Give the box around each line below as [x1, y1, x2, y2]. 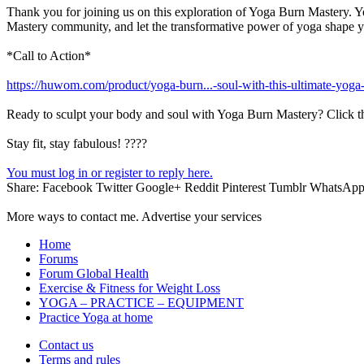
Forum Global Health [39, 266, 149, 280]
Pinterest [222, 180, 266, 194]
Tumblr [269, 180, 306, 194]
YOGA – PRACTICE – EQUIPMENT [39, 295, 244, 310]
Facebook [42, 180, 93, 194]
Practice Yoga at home [39, 310, 153, 324]
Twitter [96, 180, 132, 194]
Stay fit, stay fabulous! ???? [6, 136, 147, 150]
